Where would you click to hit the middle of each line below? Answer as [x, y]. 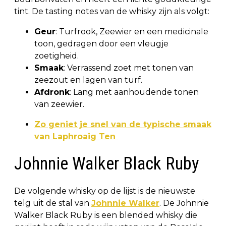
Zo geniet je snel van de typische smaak [123, 124]
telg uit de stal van [53, 203]
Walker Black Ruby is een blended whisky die [106, 215]
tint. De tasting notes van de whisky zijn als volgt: [112, 11]
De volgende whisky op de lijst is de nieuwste [105, 191]
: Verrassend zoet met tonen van [129, 68]
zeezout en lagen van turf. [89, 80]
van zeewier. [59, 104]
